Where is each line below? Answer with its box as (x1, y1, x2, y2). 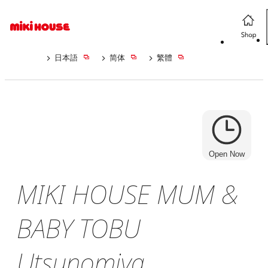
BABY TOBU (17, 211, 141, 246)
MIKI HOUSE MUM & (17, 177, 239, 212)
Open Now (209, 150, 245, 159)
